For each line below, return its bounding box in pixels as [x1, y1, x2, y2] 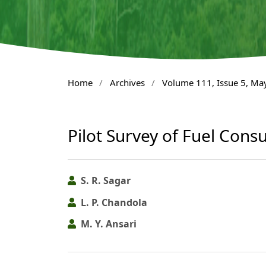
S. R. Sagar [78, 174, 131, 188]
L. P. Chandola [78, 195, 147, 209]
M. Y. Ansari [78, 217, 137, 230]
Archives [109, 76, 145, 88]
